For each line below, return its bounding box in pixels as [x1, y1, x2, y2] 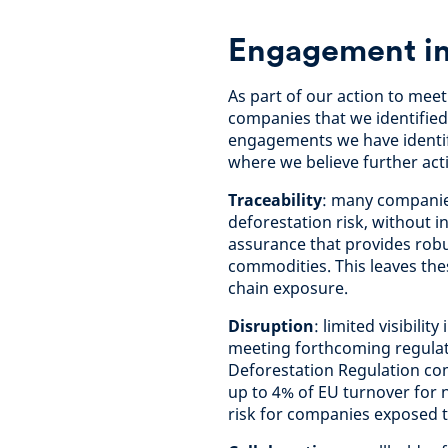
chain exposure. [228, 277, 348, 299]
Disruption [228, 315, 314, 337]
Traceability [228, 189, 322, 211]
